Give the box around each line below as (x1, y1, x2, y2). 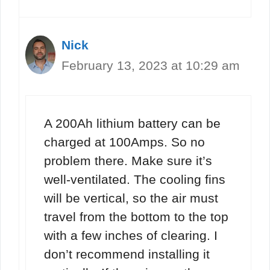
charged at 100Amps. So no (44, 135, 205, 149)
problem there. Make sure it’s (44, 154, 212, 168)
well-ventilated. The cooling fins (44, 172, 225, 187)
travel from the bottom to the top (44, 210, 228, 224)
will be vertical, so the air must (44, 191, 218, 206)
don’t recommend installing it (44, 247, 210, 262)
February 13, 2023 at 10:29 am (61, 58, 240, 72)
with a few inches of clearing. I (44, 228, 218, 243)
